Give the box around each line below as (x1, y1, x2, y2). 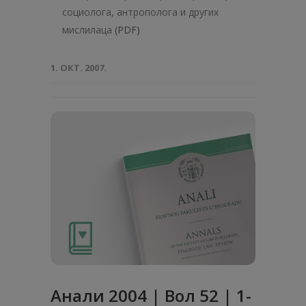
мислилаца (62, 23, 112, 36)
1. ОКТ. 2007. (51, 61, 107, 74)
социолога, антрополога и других (62, 5, 219, 18)
